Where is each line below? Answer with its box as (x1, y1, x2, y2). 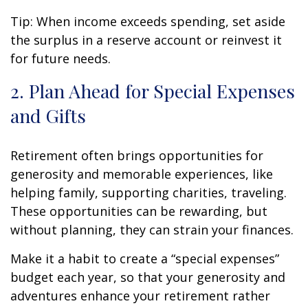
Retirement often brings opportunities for (10, 146, 263, 164)
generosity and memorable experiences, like (10, 165, 273, 182)
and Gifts (10, 102, 86, 128)
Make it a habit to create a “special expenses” (10, 250, 279, 267)
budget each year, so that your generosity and (10, 268, 285, 285)
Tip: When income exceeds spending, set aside (10, 12, 285, 30)
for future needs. (10, 49, 111, 67)
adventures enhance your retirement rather (10, 287, 270, 304)
